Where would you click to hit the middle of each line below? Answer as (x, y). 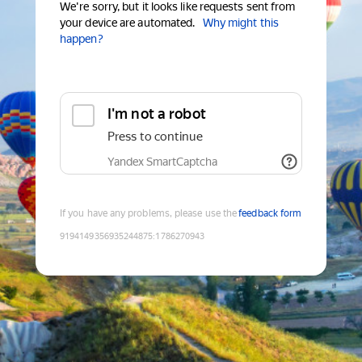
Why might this (240, 23)
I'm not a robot (157, 114)
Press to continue (155, 137)
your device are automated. (128, 23)
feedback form (270, 214)
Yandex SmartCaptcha (162, 162)
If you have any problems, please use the (149, 214)
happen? (82, 39)
